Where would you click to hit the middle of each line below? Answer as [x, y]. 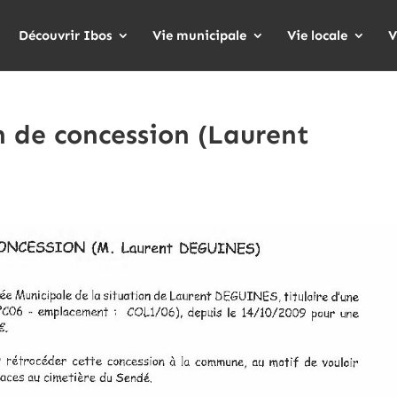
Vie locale [317, 35]
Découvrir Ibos [65, 35]
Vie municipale [199, 35]
